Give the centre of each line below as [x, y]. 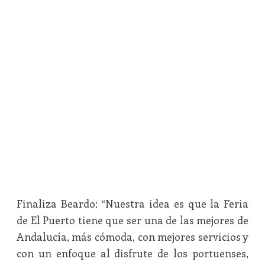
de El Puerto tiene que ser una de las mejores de [132, 220]
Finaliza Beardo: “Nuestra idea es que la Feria [132, 203]
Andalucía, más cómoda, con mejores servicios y [132, 237]
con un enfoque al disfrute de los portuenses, [132, 253]
